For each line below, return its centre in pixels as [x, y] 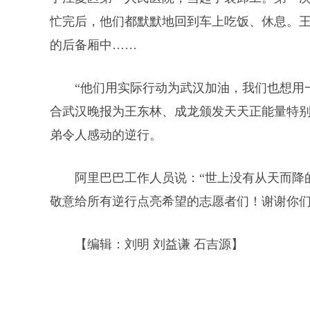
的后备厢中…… [93, 45]
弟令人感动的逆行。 [106, 135]
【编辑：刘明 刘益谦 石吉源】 [172, 244]
